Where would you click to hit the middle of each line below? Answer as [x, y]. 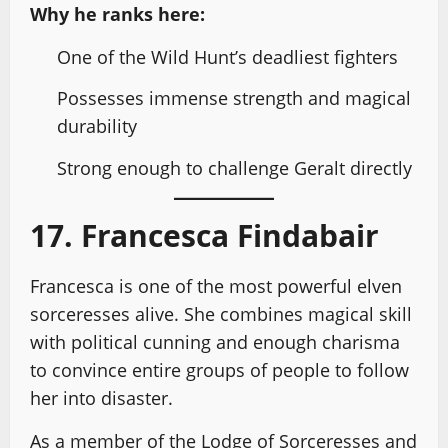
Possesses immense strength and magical [234, 98]
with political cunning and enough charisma [215, 341]
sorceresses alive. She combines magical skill [221, 313]
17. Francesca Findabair [204, 235]
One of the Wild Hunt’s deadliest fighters [227, 56]
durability [97, 126]
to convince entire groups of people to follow [219, 369]
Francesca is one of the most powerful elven [216, 285]
